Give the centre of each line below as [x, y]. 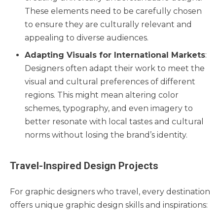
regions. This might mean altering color [102, 95]
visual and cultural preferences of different [110, 81]
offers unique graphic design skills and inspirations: [109, 205]
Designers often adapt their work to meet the [115, 68]
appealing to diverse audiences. [87, 37]
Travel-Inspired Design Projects [84, 166]
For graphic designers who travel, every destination [110, 191]
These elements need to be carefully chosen [113, 11]
